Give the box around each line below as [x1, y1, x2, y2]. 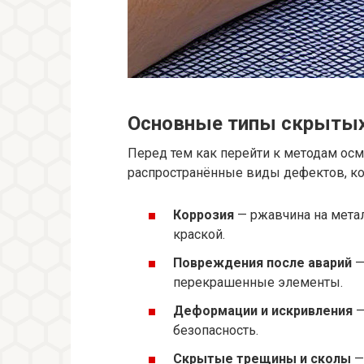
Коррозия [173, 206, 234, 223]
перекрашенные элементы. [173, 274, 343, 290]
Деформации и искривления [173, 302, 353, 318]
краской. [173, 226, 225, 242]
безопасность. [173, 322, 258, 338]
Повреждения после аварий [173, 254, 352, 271]
